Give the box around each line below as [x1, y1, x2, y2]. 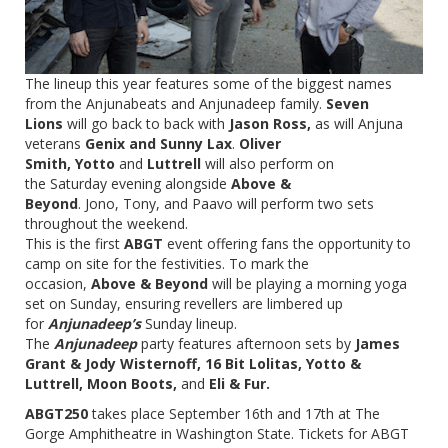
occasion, [25, 274, 91, 294]
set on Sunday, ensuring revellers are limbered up [25, 294, 343, 314]
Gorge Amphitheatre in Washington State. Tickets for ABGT [25, 424, 409, 444]
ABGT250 [25, 404, 88, 424]
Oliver [239, 134, 281, 154]
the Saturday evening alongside [25, 174, 231, 194]
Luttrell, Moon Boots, [25, 374, 177, 394]
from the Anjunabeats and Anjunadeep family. [25, 94, 326, 114]
